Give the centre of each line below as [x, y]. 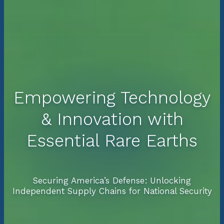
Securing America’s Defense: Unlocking [112, 181]
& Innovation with [112, 119]
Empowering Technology [112, 98]
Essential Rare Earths [112, 141]
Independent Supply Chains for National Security [112, 191]
